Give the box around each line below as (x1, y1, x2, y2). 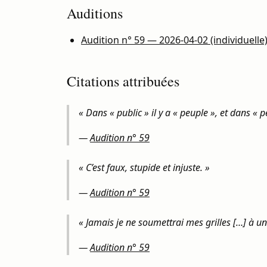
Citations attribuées (67, 72, 179, 91)
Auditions (67, 4, 123, 23)
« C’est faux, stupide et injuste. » (79, 161, 210, 174)
